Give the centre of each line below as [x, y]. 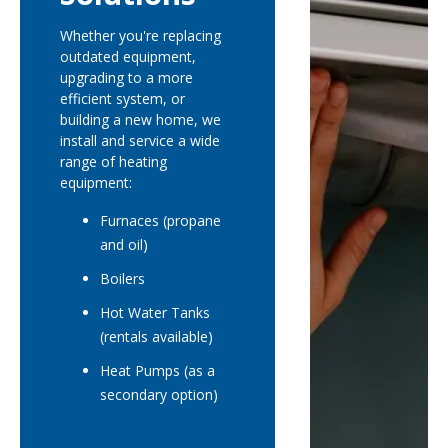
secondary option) [159, 394]
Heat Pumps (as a [157, 370]
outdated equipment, [128, 56]
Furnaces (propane [160, 220]
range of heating [113, 161]
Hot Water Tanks [155, 312]
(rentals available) [156, 336]
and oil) [124, 244]
